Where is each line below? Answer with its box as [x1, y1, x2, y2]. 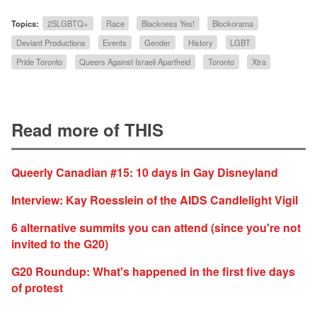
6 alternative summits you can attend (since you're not [11, 219, 301, 236]
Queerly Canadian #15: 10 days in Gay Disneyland [11, 164, 278, 181]
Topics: [11, 17, 39, 29]
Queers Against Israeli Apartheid [79, 56, 191, 68]
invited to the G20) [11, 236, 108, 253]
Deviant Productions [16, 37, 86, 49]
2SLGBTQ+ [47, 17, 88, 29]
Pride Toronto [16, 56, 62, 68]
